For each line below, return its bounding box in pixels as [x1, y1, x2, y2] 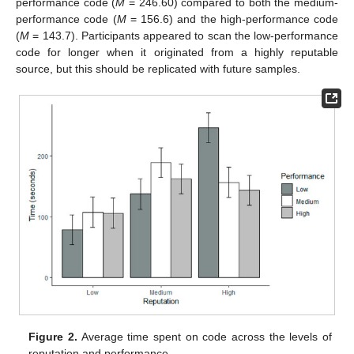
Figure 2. [28, 330, 77, 343]
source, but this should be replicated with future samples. [16, 62, 300, 75]
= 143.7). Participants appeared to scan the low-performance [29, 28, 338, 42]
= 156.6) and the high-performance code [126, 12, 338, 25]
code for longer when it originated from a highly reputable [16, 45, 338, 58]
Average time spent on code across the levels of [77, 330, 332, 343]
